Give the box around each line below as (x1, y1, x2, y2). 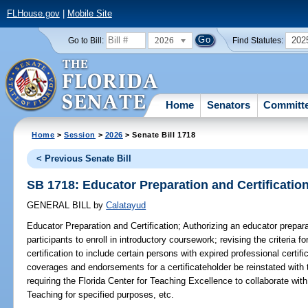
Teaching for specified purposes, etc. (27, 289, 175, 300)
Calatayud (106, 200, 146, 211)
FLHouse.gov (6, 8, 60, 19)
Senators (207, 98, 251, 111)
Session (64, 130, 96, 139)
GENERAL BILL (27, 200, 94, 211)
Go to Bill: (67, 36, 104, 45)
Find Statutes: (232, 36, 284, 45)
